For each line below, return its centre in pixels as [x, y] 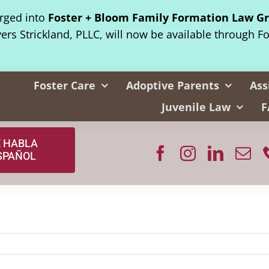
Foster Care [64, 86]
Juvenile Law [196, 107]
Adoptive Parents [172, 86]
